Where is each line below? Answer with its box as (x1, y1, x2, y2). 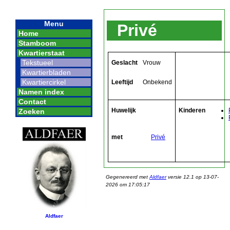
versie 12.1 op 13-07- (166, 174, 219, 180)
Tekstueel (22, 59, 53, 67)
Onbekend (143, 78, 172, 86)
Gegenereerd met (106, 174, 149, 180)
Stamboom (18, 39, 56, 47)
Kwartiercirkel (22, 78, 66, 86)
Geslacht (111, 59, 138, 66)
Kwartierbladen (22, 68, 71, 76)
